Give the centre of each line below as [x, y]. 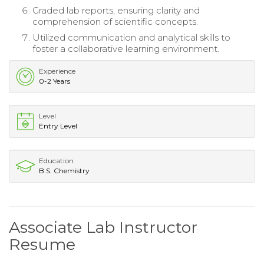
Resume [42, 245]
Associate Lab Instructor [103, 227]
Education [56, 161]
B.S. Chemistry [64, 171]
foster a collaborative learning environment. [126, 49]
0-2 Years [55, 81]
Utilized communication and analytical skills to [131, 38]
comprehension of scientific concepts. [115, 22]
